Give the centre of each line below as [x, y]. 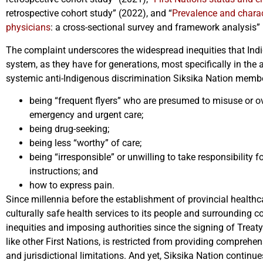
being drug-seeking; [69, 129]
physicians [28, 28]
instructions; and [64, 171]
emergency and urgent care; [86, 115]
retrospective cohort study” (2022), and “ [89, 14]
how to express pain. [72, 186]
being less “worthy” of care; [87, 143]
